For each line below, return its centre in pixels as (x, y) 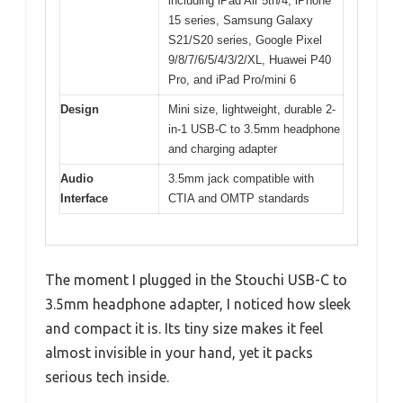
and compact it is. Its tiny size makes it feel (184, 329)
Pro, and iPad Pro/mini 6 (232, 79)
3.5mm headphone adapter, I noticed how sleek (198, 304)
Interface (84, 198)
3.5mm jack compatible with (241, 178)
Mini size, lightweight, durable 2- (252, 109)
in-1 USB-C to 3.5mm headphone (254, 129)
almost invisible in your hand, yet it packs (179, 353)
